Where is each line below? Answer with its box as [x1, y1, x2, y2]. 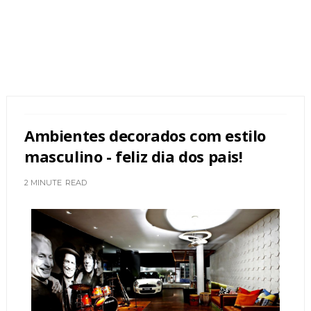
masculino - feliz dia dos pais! [24, 146, 243, 167]
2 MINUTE [24, 178, 62, 187]
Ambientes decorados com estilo [24, 125, 266, 146]
